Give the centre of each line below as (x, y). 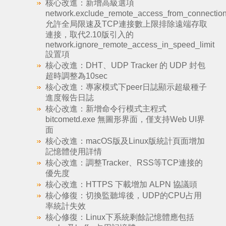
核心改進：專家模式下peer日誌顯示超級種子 (126, 87)
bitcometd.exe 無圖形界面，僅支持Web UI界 (125, 119)
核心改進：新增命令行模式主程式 (106, 109)
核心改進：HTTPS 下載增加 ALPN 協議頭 (121, 184)
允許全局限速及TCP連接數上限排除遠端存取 (126, 24)
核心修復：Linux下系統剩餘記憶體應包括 (120, 217)
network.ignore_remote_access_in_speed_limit (130, 45)
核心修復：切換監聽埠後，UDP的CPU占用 (123, 195)
